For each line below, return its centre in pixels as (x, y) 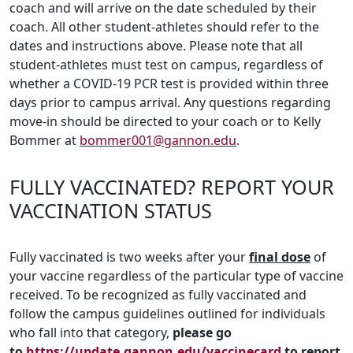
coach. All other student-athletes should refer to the (164, 27)
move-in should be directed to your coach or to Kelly (165, 122)
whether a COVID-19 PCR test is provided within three (169, 84)
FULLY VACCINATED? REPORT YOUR (172, 187)
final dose (280, 257)
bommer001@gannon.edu (158, 141)
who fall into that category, (91, 333)
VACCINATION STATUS (111, 211)
